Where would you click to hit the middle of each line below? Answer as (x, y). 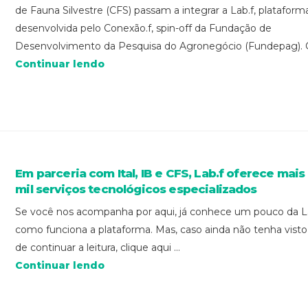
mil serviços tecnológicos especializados (136, 189)
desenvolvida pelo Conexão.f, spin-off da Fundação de (144, 29)
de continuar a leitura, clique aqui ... (98, 247)
